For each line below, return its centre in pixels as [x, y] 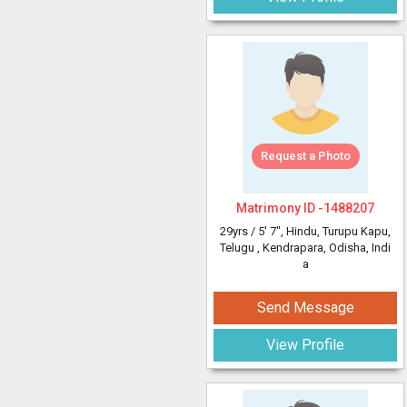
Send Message [305, 308]
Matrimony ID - [280, 208]
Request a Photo [305, 156]
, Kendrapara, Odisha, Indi [324, 248]
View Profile [305, 345]
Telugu [238, 248]
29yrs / [239, 231]
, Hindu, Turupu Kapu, [336, 231]
